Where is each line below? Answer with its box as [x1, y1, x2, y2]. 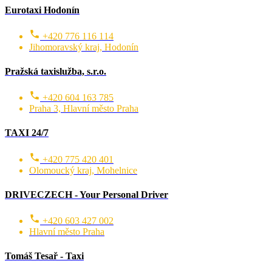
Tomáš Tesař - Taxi [5, 250, 84, 261]
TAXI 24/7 [5, 127, 49, 138]
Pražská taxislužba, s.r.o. [5, 66, 106, 77]
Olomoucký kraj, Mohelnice [29, 165, 137, 175]
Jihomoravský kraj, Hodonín [29, 42, 138, 53]
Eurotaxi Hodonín [5, 4, 80, 15]
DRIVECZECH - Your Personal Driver [5, 189, 168, 200]
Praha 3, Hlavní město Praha [29, 103, 138, 114]
